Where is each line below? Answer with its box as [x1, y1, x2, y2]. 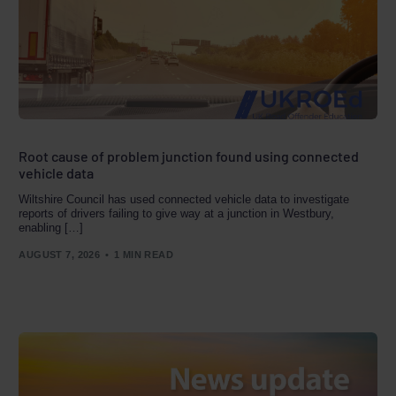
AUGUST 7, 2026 [19, 248, 101, 260]
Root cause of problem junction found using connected [19, 148, 360, 165]
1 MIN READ [113, 248, 174, 260]
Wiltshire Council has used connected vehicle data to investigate [19, 193, 350, 207]
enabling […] [19, 221, 84, 235]
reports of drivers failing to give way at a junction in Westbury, [19, 207, 335, 221]
